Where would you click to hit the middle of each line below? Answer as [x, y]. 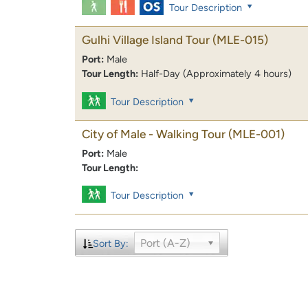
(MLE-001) [256, 134]
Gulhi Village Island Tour [146, 40]
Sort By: [110, 243]
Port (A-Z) [165, 243]
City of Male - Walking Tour [154, 134]
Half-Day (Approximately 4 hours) [216, 74]
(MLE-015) [240, 40]
